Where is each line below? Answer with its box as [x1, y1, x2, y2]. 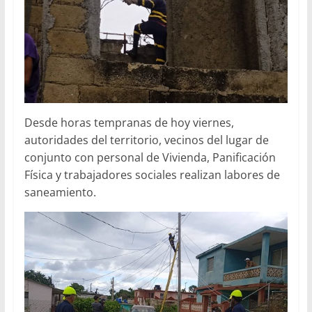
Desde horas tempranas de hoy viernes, [24, 114, 234, 130]
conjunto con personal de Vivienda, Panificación [24, 149, 276, 165]
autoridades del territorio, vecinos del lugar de [24, 132, 269, 148]
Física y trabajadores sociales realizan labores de [24, 166, 280, 182]
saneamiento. [24, 184, 96, 200]
